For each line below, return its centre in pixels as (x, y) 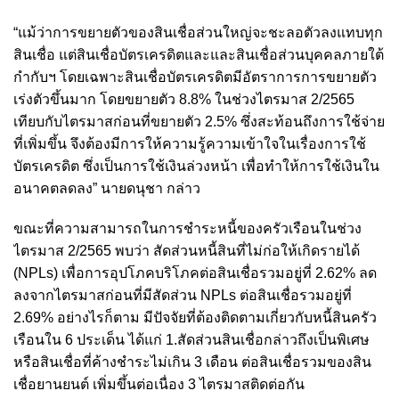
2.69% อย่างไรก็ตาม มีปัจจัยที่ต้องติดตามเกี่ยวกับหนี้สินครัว (195, 317)
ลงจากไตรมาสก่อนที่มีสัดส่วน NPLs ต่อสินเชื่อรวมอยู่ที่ (183, 295)
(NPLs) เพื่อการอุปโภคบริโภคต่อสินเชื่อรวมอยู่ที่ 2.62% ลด (195, 273)
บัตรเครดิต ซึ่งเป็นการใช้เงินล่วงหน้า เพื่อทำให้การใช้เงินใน (196, 166)
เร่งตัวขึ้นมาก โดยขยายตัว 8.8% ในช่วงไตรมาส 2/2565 (184, 99)
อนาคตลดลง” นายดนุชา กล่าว (107, 188)
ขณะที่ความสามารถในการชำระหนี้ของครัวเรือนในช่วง (187, 228)
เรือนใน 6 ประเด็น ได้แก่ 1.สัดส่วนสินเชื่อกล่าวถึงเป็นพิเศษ (191, 339)
